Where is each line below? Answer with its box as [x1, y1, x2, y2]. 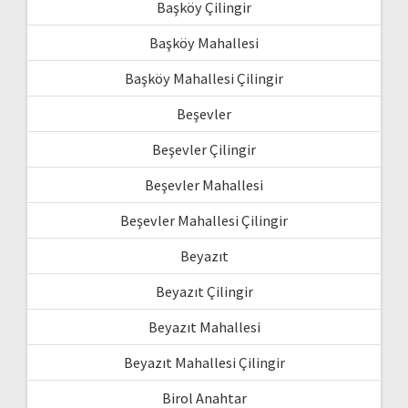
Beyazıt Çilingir [155, 281, 253, 301]
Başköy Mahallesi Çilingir [125, 68, 283, 87]
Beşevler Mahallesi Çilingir [120, 210, 288, 229]
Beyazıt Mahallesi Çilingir [123, 352, 285, 372]
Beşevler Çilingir [152, 139, 256, 158]
